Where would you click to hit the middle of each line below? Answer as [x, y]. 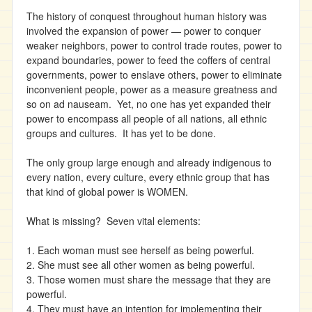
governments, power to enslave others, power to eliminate [154, 75]
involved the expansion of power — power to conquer [144, 31]
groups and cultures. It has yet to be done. [121, 133]
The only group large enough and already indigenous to [149, 162]
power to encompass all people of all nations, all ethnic [147, 118]
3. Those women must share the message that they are [149, 279]
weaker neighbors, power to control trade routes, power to [154, 45]
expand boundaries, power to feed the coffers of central [148, 60]
